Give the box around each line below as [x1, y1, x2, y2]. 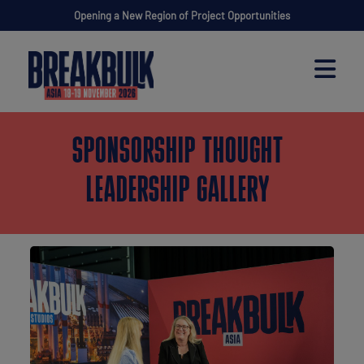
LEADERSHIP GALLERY [86, 174, 270, 210]
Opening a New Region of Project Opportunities [74, 9, 290, 22]
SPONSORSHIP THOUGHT [72, 135, 284, 171]
